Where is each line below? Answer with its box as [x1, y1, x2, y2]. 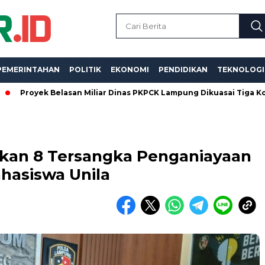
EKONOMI [111, 65, 149, 74]
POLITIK [69, 65, 101, 74]
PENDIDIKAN [159, 65, 208, 74]
